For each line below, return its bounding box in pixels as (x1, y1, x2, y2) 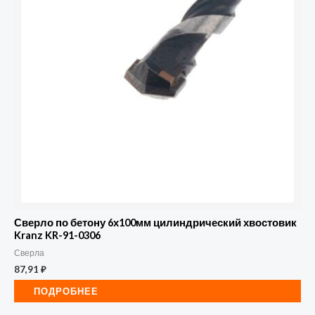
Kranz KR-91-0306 (14, 229, 101, 242)
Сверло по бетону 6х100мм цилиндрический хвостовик (14, 217, 297, 229)
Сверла (14, 247, 44, 259)
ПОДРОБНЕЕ (34, 285, 98, 297)
